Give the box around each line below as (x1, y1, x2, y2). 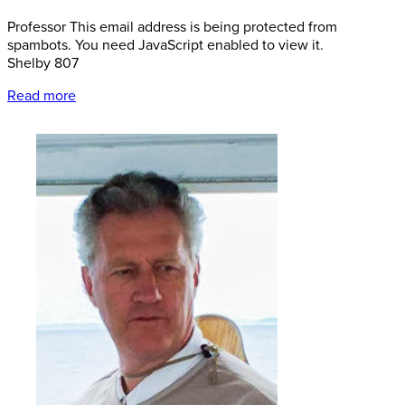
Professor (7, 18, 70, 37)
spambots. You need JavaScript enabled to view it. (7, 36, 324, 55)
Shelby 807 (7, 54, 79, 73)
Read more (7, 87, 76, 106)
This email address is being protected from (70, 18, 337, 37)
